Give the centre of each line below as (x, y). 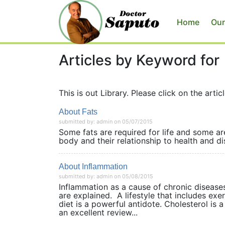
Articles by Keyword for (139, 60)
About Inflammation (93, 166)
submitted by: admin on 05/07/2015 (106, 122)
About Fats (78, 112)
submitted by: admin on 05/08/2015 (106, 176)
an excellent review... (98, 212)
